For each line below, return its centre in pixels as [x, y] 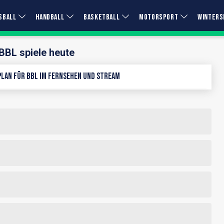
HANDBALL [50, 17]
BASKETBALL [102, 17]
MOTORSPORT [159, 17]
